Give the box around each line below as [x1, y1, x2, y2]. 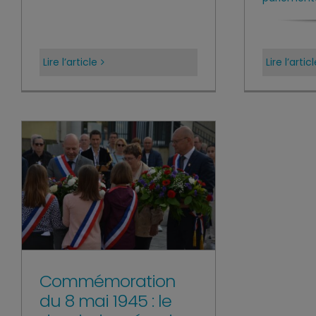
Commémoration [39, 269, 176, 293]
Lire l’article [43, 55, 97, 69]
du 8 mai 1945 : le [39, 288, 171, 312]
